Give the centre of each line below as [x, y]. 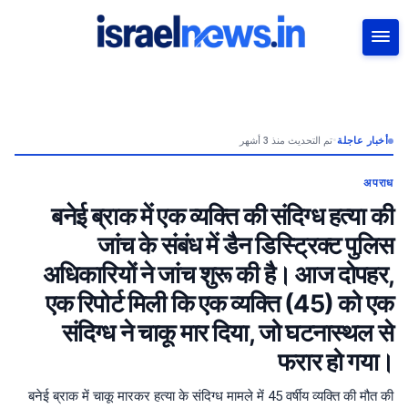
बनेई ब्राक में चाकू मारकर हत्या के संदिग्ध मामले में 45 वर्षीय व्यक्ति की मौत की [211, 396]
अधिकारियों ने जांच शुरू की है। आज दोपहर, [218, 274]
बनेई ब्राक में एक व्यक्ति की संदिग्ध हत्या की [222, 216]
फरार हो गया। [336, 362]
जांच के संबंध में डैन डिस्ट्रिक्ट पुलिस [245, 245]
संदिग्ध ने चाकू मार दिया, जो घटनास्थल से [227, 332]
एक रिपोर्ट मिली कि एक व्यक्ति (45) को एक [219, 303]
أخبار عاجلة [362, 141]
